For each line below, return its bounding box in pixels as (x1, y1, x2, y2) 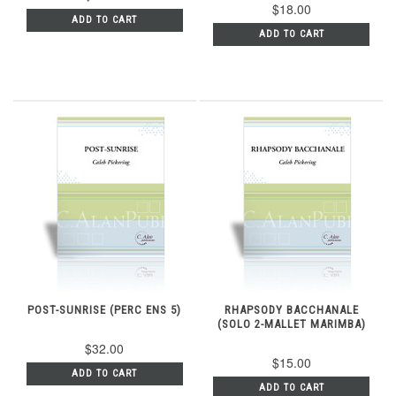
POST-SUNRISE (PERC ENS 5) (27, 302, 182, 316)
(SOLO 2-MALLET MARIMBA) (217, 316, 366, 331)
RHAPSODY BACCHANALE (224, 302, 359, 316)
